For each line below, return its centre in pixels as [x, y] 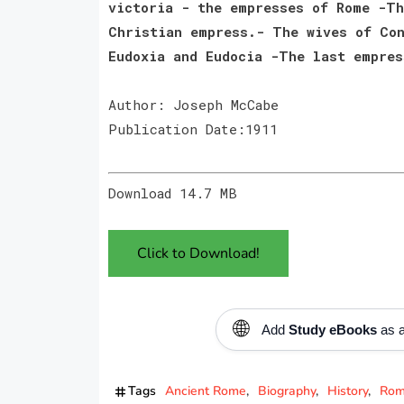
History [347, 390]
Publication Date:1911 [193, 129]
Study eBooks [332, 329]
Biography [286, 390]
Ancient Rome [205, 390]
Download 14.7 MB [172, 193]
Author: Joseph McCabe [201, 104]
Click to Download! [198, 253]
